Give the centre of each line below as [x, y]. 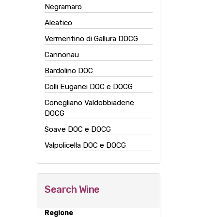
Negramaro [63, 7]
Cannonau [62, 55]
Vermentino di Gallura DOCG [91, 39]
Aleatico [58, 23]
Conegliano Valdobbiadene [89, 103]
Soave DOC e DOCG [78, 129]
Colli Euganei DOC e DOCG [89, 87]
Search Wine [72, 189]
